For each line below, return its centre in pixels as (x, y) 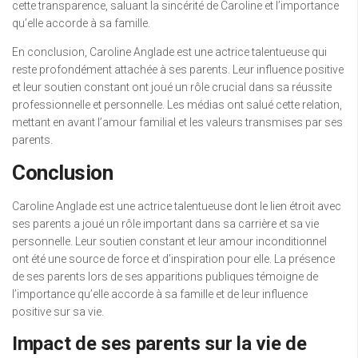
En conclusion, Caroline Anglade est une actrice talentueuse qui (169, 52)
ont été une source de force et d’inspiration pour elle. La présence (173, 259)
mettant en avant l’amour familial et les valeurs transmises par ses (177, 123)
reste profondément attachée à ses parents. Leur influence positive (178, 70)
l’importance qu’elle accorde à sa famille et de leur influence (160, 294)
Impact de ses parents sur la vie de (159, 344)
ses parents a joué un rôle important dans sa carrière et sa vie (165, 224)
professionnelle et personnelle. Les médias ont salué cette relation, (177, 105)
